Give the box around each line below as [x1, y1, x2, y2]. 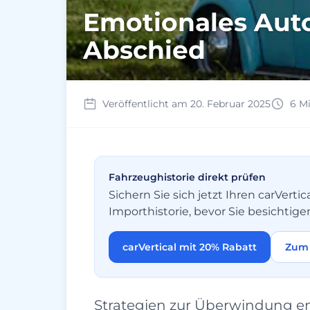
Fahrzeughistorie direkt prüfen [109, 171, 266, 183]
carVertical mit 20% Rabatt [122, 241, 257, 253]
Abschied [83, 35, 206, 65]
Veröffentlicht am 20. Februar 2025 [102, 98, 271, 110]
